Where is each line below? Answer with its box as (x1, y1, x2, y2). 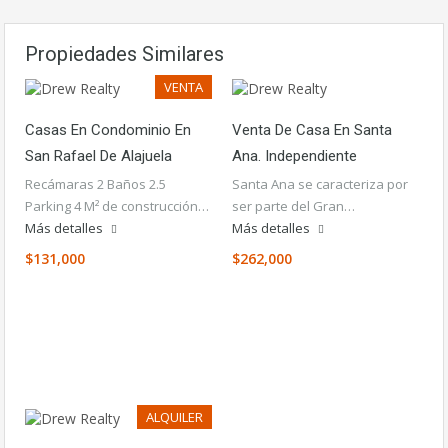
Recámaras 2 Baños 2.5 (25, 175, 166, 193)
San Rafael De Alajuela (25, 147, 172, 165)
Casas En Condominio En (25, 121, 191, 139)
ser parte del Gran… (232, 197, 355, 215)
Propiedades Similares (25, 42, 224, 66)
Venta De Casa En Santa (232, 121, 392, 139)
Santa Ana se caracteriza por (232, 175, 408, 193)
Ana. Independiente (232, 147, 357, 165)
